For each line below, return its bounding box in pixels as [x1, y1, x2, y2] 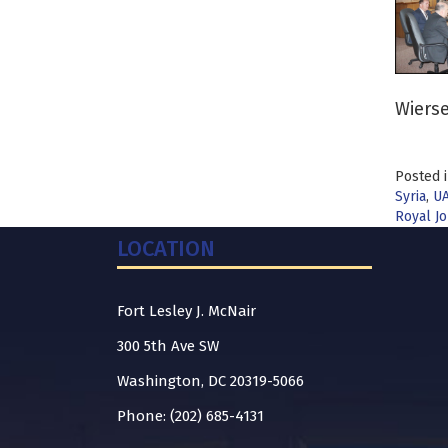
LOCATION [117, 235, 215, 262]
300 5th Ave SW [117, 337, 219, 355]
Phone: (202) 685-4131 [117, 407, 264, 425]
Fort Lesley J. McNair [117, 302, 256, 320]
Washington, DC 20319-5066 [117, 372, 304, 390]
